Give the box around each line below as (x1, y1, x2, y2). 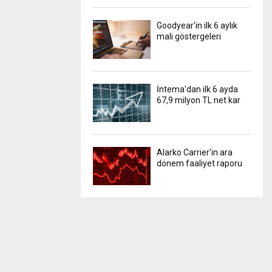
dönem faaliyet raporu (157, 158, 242, 168)
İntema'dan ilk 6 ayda (157, 84, 238, 94)
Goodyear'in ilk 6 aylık (157, 21, 237, 31)
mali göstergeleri (157, 32, 221, 42)
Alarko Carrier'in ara (157, 147, 233, 157)
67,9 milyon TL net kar (157, 95, 240, 105)
